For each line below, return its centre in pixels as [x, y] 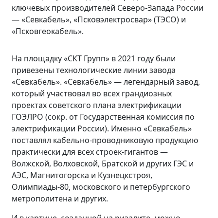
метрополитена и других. [60, 199]
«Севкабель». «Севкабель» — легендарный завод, [106, 82]
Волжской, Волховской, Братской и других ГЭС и [103, 163]
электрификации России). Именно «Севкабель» [102, 128]
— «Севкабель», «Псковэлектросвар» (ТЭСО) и [99, 19]
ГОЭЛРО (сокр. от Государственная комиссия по [103, 117]
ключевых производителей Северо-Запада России [108, 8]
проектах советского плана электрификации [97, 105]
